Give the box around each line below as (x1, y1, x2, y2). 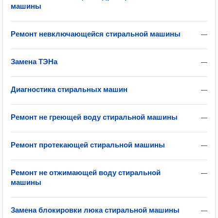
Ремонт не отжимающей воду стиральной (11, 168, 161, 177)
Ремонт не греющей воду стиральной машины (11, 113, 178, 121)
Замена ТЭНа (11, 57, 57, 66)
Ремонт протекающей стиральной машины (11, 141, 165, 149)
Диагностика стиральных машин (11, 85, 127, 93)
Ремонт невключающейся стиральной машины (11, 30, 181, 38)
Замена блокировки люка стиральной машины (11, 206, 180, 214)
